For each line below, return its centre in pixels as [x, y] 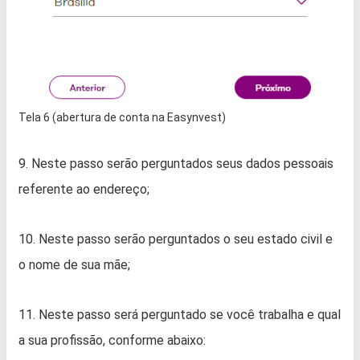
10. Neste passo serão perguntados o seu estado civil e [176, 239]
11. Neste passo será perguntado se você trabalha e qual [180, 314]
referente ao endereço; [84, 189]
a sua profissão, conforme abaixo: [112, 340]
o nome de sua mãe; [74, 264]
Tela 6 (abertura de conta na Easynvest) [122, 117]
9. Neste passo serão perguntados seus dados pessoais [176, 163]
